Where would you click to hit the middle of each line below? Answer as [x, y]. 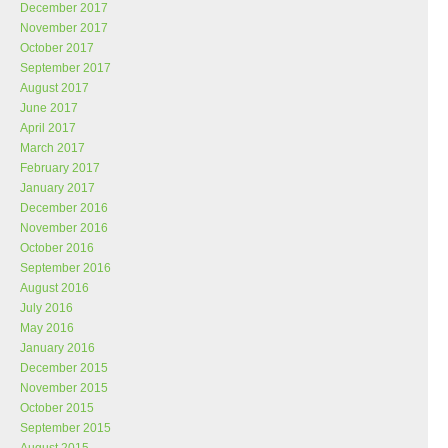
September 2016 [65, 268]
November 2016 [64, 228]
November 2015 [64, 388]
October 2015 [57, 408]
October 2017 [57, 48]
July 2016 [46, 308]
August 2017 [54, 88]
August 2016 [54, 288]
